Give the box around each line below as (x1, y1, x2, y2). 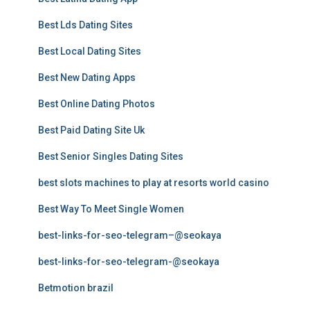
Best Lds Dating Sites (38, 19, 133, 30)
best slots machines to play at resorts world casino (38, 177, 269, 188)
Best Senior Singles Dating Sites (38, 151, 183, 162)
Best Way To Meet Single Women (38, 203, 184, 215)
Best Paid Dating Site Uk (38, 125, 145, 136)
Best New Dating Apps (38, 72, 136, 83)
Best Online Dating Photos (38, 98, 155, 109)
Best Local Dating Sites (38, 46, 141, 57)
